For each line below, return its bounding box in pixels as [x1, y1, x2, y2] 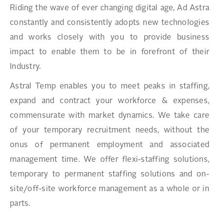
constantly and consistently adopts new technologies [10, 19, 209, 27]
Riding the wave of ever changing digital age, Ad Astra [10, 4, 209, 12]
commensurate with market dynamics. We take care [10, 112, 209, 120]
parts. [10, 200, 30, 208]
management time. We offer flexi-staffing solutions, [10, 156, 209, 164]
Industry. [10, 63, 41, 71]
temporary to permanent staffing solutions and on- [10, 171, 209, 178]
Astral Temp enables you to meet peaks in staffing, [10, 83, 209, 90]
